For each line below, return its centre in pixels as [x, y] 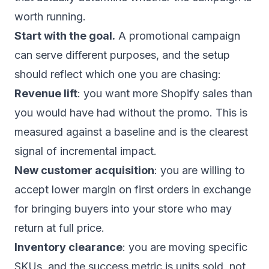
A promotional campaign [178, 36]
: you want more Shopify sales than [165, 93]
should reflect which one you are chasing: [118, 74]
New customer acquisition [84, 170]
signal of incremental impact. [86, 151]
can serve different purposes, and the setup [122, 55]
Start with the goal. [65, 36]
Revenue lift [46, 93]
